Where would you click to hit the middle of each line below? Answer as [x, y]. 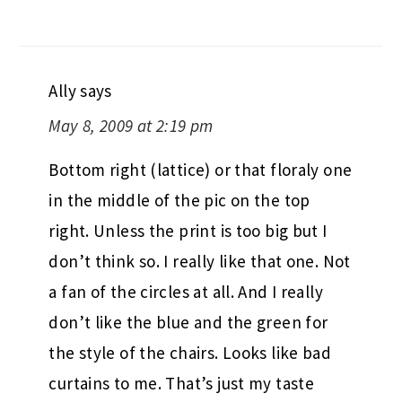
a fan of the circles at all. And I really [186, 256]
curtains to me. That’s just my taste [182, 348]
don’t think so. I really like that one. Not [200, 226]
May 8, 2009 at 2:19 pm [131, 90]
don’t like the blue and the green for [188, 287]
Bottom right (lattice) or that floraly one [201, 134]
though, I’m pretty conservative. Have [193, 378]
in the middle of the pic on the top [179, 165]
